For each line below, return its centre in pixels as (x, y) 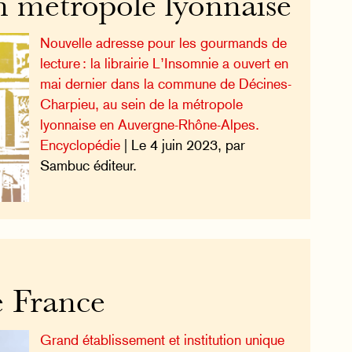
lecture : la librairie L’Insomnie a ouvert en (164, 64)
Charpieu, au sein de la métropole (141, 104)
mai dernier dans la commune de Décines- (165, 84)
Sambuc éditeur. (88, 166)
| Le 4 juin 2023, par (182, 145)
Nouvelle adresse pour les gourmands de (163, 43)
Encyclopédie (80, 145)
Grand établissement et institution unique (162, 339)
